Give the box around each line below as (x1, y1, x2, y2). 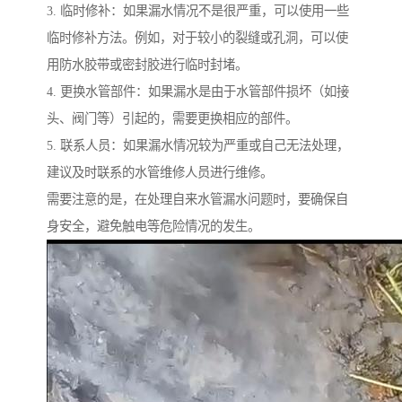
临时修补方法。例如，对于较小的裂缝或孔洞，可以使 (47, 31, 348, 46)
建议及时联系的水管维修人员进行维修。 (47, 165, 273, 180)
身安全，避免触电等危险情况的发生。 (47, 219, 260, 234)
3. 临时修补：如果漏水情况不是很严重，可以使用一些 (47, 4, 349, 19)
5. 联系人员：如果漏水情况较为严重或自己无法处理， (47, 138, 349, 153)
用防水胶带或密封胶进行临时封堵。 (47, 57, 248, 73)
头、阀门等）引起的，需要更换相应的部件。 (47, 111, 298, 127)
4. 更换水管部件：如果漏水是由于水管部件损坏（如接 (47, 84, 349, 100)
